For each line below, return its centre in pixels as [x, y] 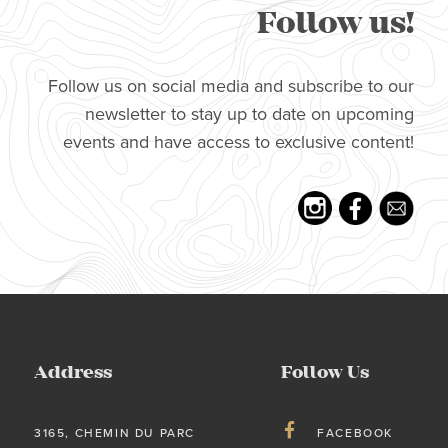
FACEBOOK [355, 432]
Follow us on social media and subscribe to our [231, 86]
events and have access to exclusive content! [238, 142]
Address [73, 372]
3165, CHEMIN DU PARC [114, 432]
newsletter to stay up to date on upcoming [249, 114]
